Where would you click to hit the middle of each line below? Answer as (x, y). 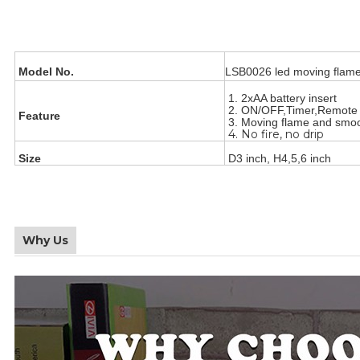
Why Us (45, 240)
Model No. (45, 71)
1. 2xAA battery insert (284, 98)
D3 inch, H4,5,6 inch (280, 158)
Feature (38, 115)
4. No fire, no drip (276, 134)
